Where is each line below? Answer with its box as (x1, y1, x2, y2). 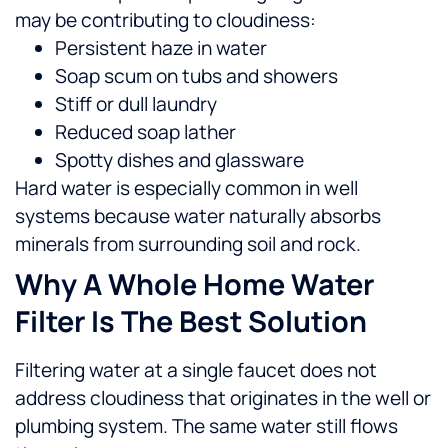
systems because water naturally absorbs (15, 203, 381, 230)
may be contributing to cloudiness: (15, 7, 316, 34)
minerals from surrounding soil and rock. (15, 231, 361, 258)
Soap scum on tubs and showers (55, 63, 338, 90)
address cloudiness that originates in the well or (15, 385, 431, 412)
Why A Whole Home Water (15, 264, 374, 305)
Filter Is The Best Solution (15, 301, 367, 342)
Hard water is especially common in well (15, 175, 358, 202)
